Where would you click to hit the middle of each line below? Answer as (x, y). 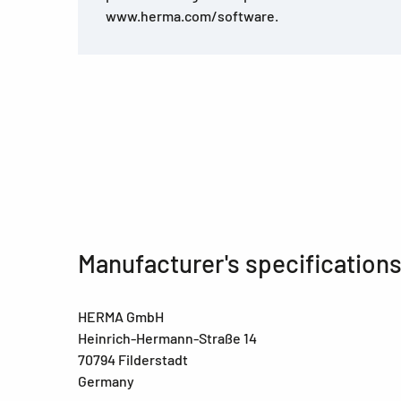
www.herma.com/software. (192, 16)
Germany (106, 381)
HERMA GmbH (121, 317)
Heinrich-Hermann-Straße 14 (167, 338)
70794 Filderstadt (133, 360)
